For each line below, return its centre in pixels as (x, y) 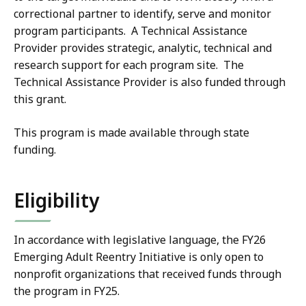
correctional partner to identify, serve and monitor (142, 14)
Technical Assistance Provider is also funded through (150, 82)
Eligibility (56, 200)
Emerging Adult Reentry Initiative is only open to (139, 257)
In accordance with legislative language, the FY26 (140, 240)
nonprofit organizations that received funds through (148, 274)
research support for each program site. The (129, 65)
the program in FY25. (67, 291)
